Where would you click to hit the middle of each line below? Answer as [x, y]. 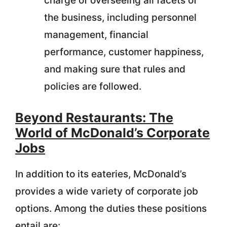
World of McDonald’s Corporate [112, 133]
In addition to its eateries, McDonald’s [101, 174]
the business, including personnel [120, 17]
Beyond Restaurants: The [94, 117]
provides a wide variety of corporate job [107, 191]
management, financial [96, 35]
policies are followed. [93, 86]
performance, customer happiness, [124, 52]
